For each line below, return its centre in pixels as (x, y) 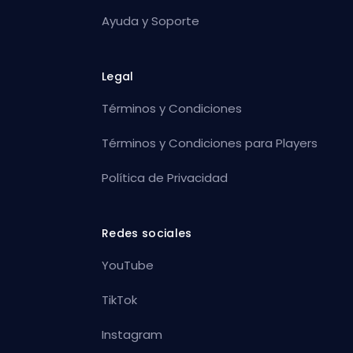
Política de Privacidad (165, 177)
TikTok (120, 299)
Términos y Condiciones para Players (210, 143)
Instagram (132, 334)
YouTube (128, 265)
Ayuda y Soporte (151, 20)
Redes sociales (147, 233)
